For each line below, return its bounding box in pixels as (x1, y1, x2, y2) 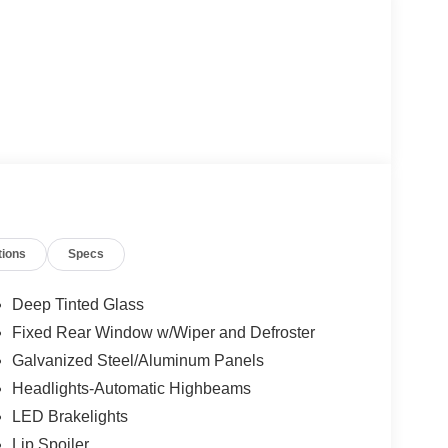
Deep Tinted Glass (11, 296, 144, 314)
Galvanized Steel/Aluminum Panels (11, 352, 264, 370)
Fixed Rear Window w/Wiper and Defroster (11, 324, 315, 342)
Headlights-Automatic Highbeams (11, 380, 251, 398)
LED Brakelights (11, 408, 128, 426)
